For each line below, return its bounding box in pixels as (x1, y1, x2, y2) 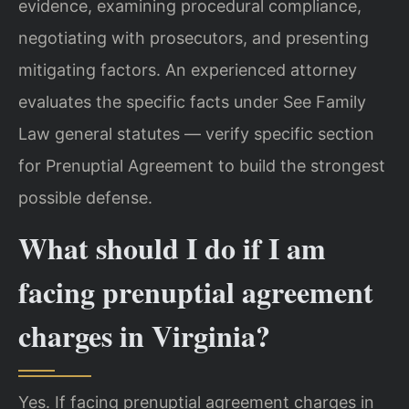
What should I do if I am (18, 225, 326, 269)
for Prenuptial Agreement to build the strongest (18, 155, 385, 175)
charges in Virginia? (18, 313, 270, 357)
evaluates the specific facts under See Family (18, 91, 366, 111)
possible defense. (18, 187, 152, 207)
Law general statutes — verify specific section (18, 123, 374, 143)
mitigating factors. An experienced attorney (18, 59, 357, 79)
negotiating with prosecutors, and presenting (18, 27, 369, 47)
